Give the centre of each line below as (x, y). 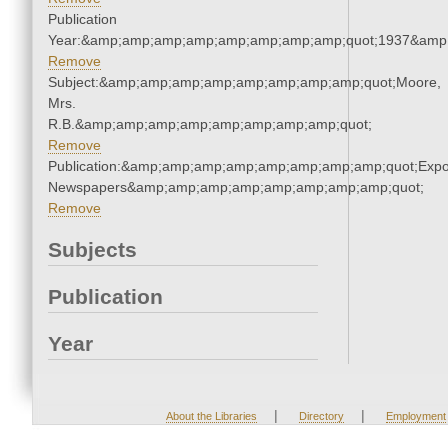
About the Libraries (211, 416)
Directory (321, 416)
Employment (415, 416)
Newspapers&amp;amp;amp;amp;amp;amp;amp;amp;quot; (236, 187)
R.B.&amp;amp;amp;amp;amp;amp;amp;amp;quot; (210, 124)
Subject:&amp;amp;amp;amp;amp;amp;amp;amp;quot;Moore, (244, 82)
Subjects (92, 250)
